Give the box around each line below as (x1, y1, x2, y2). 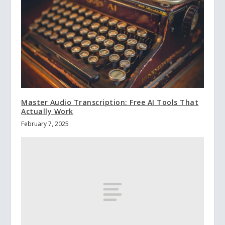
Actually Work (21, 106, 73, 117)
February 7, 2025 (21, 120, 69, 129)
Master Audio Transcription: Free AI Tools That (21, 97, 199, 107)
